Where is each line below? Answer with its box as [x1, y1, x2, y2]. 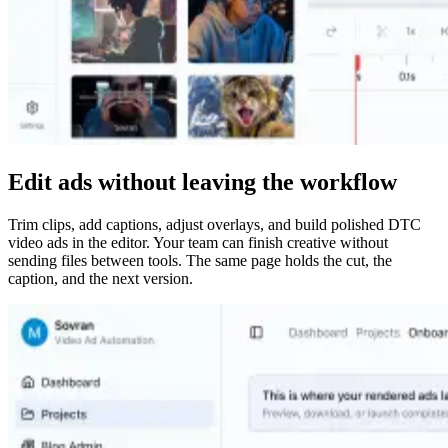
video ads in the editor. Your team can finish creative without [8, 234, 388, 252]
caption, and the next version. [8, 270, 193, 288]
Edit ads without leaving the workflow [8, 169, 397, 196]
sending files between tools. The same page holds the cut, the [8, 252, 392, 270]
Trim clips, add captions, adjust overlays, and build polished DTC [8, 216, 421, 234]
